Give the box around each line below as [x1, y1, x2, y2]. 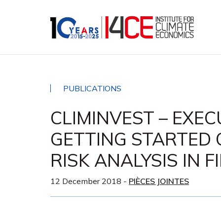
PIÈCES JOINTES [129, 176, 189, 186]
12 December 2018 [50, 176, 121, 186]
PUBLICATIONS [63, 83, 121, 93]
